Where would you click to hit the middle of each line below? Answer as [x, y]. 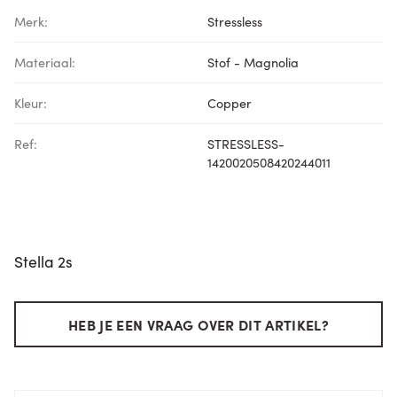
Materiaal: [45, 62]
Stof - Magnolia [253, 62]
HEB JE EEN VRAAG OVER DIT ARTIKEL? [198, 325]
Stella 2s [43, 261]
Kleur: [31, 103]
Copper [230, 103]
